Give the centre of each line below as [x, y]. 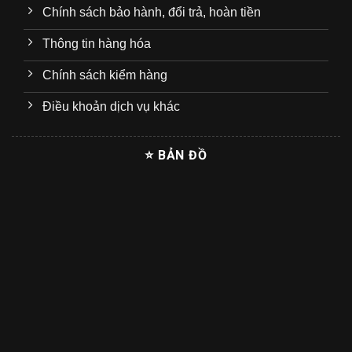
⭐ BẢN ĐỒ [176, 155]
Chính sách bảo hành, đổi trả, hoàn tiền [152, 12]
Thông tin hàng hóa [97, 43]
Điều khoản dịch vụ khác [111, 106]
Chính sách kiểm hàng [105, 75]
